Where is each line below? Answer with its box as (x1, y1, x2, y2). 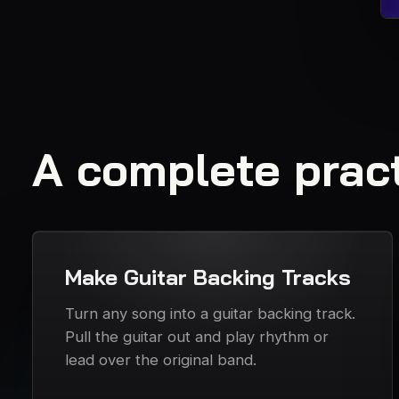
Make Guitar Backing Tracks (65, 264, 351, 291)
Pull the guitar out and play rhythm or (65, 328, 329, 346)
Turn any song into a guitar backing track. (65, 305, 355, 323)
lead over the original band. (65, 351, 256, 370)
